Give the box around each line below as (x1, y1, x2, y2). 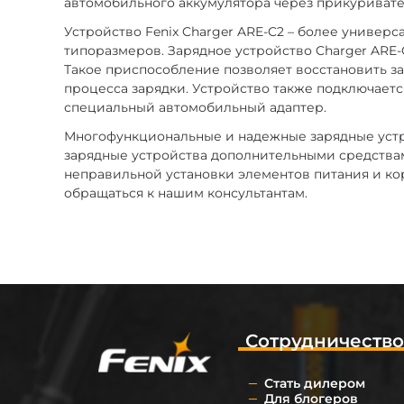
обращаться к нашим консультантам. (64, 184, 308, 201)
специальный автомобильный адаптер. (64, 98, 327, 115)
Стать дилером (263, 374, 365, 391)
